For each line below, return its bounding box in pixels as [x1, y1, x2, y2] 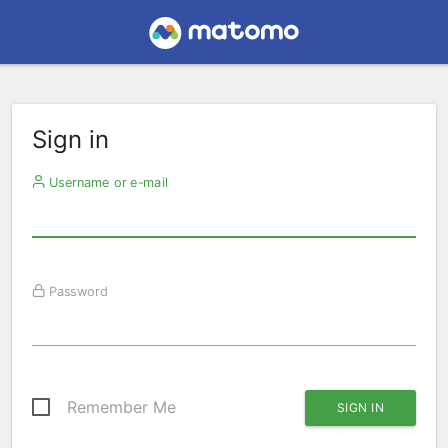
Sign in [32, 125, 109, 154]
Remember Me [67, 397, 176, 417]
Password [44, 283, 108, 299]
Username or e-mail [44, 174, 168, 190]
